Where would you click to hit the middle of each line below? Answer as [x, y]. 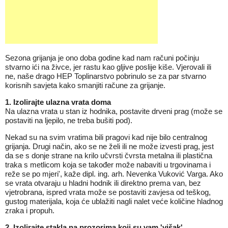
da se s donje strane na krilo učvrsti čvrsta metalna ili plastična [109, 155]
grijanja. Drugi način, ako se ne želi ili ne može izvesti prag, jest [109, 146]
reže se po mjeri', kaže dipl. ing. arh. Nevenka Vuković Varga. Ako [114, 174]
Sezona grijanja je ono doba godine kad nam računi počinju [102, 58]
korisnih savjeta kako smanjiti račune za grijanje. [85, 85]
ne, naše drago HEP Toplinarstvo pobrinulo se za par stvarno [106, 76]
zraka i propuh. [30, 210]
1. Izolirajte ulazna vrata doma [58, 102]
